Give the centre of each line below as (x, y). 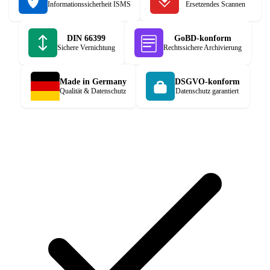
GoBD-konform (202, 38)
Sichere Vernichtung (86, 47)
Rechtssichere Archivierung (202, 47)
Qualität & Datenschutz (93, 91)
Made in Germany (93, 81)
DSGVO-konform (207, 81)
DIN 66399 (86, 38)
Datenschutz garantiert (207, 91)
